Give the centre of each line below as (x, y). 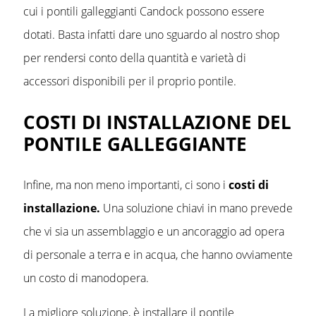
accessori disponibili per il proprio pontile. (130, 81)
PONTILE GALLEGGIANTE (135, 144)
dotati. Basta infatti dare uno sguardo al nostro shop (152, 35)
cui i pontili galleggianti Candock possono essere (144, 12)
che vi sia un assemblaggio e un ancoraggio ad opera (154, 232)
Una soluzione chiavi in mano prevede (196, 208)
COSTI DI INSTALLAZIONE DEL (157, 122)
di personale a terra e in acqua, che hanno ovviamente (158, 255)
